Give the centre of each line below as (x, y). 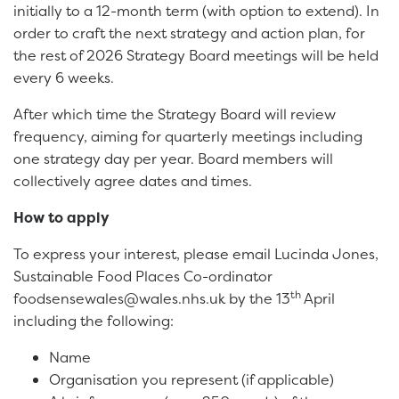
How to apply (61, 218)
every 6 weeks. (64, 78)
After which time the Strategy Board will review (175, 114)
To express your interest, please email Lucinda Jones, (196, 254)
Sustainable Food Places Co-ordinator (143, 277)
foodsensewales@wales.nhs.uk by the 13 (152, 299)
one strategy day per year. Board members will (173, 159)
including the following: (94, 321)
